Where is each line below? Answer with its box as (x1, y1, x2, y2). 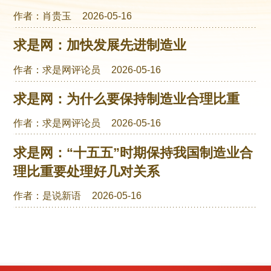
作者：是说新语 (13, 190, 82, 201)
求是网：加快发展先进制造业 (13, 38, 187, 53)
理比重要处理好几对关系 (13, 163, 160, 179)
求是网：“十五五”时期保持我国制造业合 (13, 145, 253, 160)
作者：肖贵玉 (13, 10, 72, 21)
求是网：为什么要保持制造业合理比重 (13, 91, 240, 107)
